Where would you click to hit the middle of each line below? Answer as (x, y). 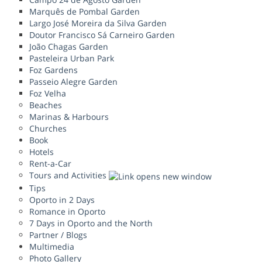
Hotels (42, 152)
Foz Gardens (54, 70)
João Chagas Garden (69, 47)
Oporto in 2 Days (62, 199)
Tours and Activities (69, 175)
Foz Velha (48, 94)
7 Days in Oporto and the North (91, 223)
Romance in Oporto (67, 211)
